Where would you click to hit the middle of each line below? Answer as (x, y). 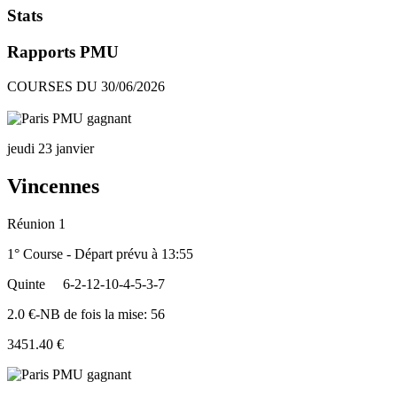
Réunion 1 (36, 223)
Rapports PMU (63, 51)
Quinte (26, 284)
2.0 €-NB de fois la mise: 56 (86, 314)
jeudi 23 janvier (51, 148)
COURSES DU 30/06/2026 (86, 86)
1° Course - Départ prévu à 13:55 (100, 253)
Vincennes (53, 186)
